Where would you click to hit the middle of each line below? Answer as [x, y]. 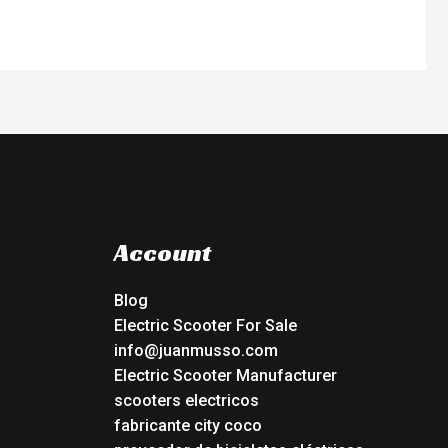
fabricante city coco [187, 426]
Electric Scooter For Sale [205, 326]
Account [162, 252]
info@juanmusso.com [195, 351]
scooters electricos [186, 401]
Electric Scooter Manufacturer [225, 376]
